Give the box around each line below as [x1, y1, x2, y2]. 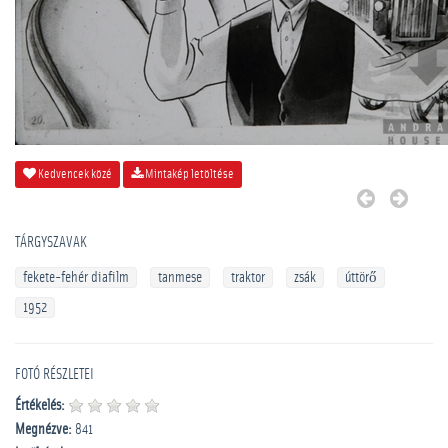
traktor [231, 270, 265, 285]
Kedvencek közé [36, 168, 112, 181]
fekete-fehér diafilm [23, 270, 129, 285]
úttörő [345, 270, 377, 285]
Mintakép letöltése [143, 168, 234, 181]
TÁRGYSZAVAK [15, 235, 87, 250]
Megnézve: [15, 422, 72, 437]
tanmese [158, 270, 202, 285]
